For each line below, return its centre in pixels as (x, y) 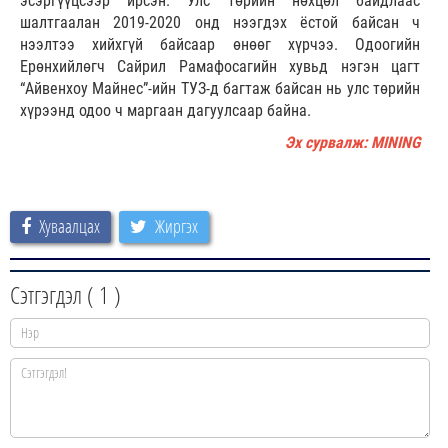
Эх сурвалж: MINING (352, 142)
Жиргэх (176, 225)
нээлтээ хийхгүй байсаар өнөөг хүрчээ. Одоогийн (220, 44)
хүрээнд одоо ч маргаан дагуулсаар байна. (165, 110)
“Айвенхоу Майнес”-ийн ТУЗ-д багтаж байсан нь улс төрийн (220, 88)
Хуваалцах (69, 225)
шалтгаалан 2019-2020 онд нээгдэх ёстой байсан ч (220, 22)
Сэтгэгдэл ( (54, 294)
